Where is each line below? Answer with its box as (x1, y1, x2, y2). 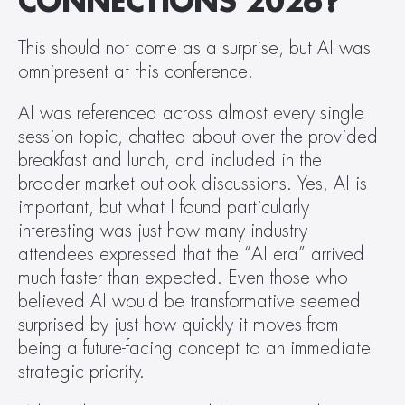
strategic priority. (18, 363, 155, 381)
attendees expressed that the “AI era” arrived (18, 245, 364, 264)
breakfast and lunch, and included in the (18, 151, 322, 170)
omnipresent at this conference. (18, 62, 264, 81)
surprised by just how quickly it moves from (18, 316, 339, 334)
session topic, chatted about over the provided (18, 127, 378, 146)
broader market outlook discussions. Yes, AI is (18, 174, 367, 193)
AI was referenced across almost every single (18, 104, 364, 123)
